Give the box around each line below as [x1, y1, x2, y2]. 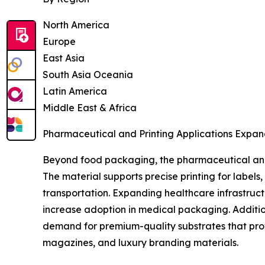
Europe [43, 35, 76, 47]
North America [43, 18, 109, 31]
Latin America [43, 85, 107, 97]
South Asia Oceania [43, 68, 133, 80]
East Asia [43, 51, 85, 64]
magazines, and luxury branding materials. [43, 236, 238, 248]
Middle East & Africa [43, 101, 137, 114]
